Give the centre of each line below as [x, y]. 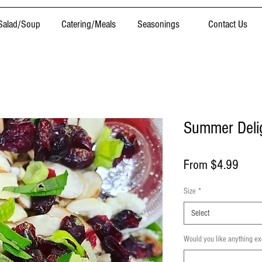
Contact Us [228, 24]
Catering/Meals [89, 24]
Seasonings [158, 24]
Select [201, 213]
